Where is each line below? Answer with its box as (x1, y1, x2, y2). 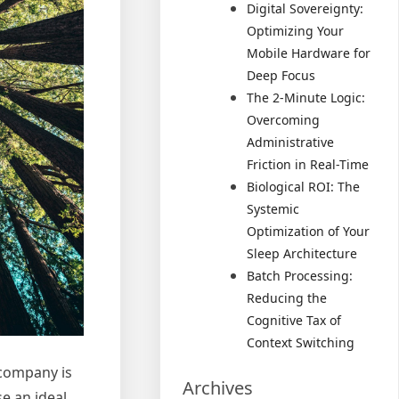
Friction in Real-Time (247, 156, 370, 173)
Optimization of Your (247, 223, 370, 240)
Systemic (247, 200, 300, 217)
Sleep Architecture (247, 245, 358, 262)
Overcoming (247, 111, 321, 128)
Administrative (247, 134, 335, 151)
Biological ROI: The (247, 178, 361, 195)
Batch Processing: (247, 267, 354, 284)
